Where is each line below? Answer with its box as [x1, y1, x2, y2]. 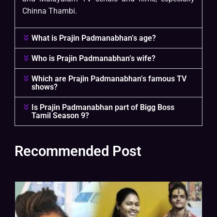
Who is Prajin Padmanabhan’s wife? [31, 54, 156, 63]
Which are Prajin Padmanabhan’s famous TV [31, 74, 187, 84]
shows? [31, 82, 58, 92]
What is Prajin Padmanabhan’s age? [31, 33, 156, 43]
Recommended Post [15, 143, 141, 160]
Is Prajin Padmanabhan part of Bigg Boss [31, 103, 175, 112]
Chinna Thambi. [22, 6, 77, 16]
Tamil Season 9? [31, 111, 90, 121]
